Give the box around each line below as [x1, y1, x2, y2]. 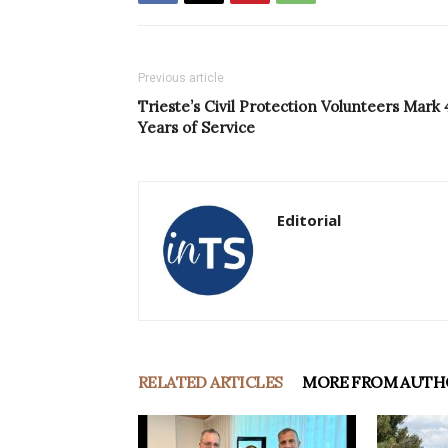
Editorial [277, 210, 341, 231]
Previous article [138, 71, 224, 86]
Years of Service [138, 118, 255, 138]
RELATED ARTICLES [138, 372, 283, 393]
